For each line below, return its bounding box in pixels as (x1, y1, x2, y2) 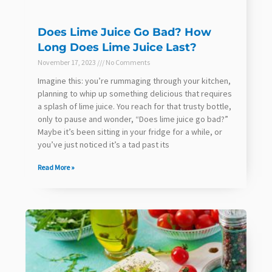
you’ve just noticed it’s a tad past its (38, 138, 169, 150)
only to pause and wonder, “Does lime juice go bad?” (38, 113, 228, 124)
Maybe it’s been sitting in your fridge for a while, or (38, 126, 222, 137)
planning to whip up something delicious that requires (38, 87, 232, 99)
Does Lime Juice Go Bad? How (38, 25, 211, 39)
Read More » (38, 162, 75, 172)
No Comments (104, 57, 150, 67)
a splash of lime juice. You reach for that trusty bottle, (38, 100, 231, 112)
